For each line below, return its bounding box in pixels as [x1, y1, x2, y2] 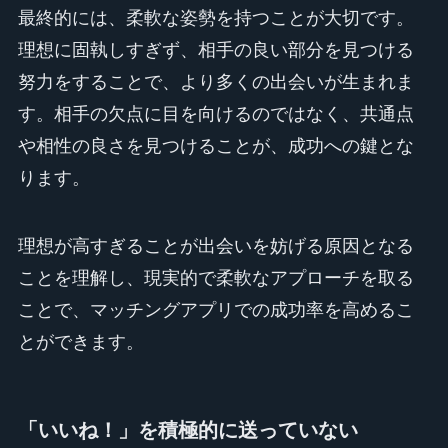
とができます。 [17, 331, 144, 352]
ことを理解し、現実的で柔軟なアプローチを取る [17, 267, 414, 288]
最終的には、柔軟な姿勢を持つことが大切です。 [17, 7, 414, 28]
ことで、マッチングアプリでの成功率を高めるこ [17, 299, 414, 320]
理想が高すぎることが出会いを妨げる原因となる [17, 235, 414, 256]
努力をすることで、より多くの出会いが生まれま [17, 71, 414, 92]
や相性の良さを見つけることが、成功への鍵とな [17, 135, 414, 156]
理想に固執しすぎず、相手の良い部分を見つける [17, 39, 414, 60]
